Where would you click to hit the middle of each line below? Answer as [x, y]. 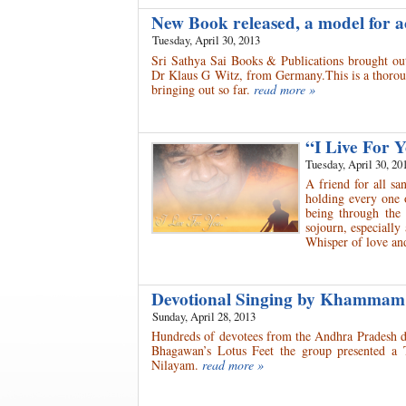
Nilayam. [175, 365]
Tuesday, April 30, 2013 [206, 40]
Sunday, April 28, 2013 [204, 316]
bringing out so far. [201, 89]
